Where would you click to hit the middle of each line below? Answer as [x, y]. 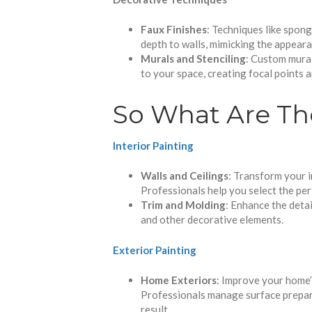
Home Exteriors [179, 280]
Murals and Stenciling [193, 59]
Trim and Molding [183, 205]
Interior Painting [153, 145]
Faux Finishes [174, 30]
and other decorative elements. [212, 220]
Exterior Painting [155, 250]
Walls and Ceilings [185, 176]
